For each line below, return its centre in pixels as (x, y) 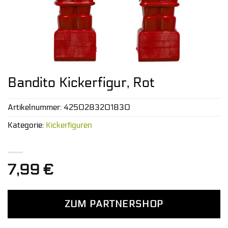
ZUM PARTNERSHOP (114, 204)
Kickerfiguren (69, 125)
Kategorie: (27, 125)
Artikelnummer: (36, 108)
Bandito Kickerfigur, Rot (81, 83)
